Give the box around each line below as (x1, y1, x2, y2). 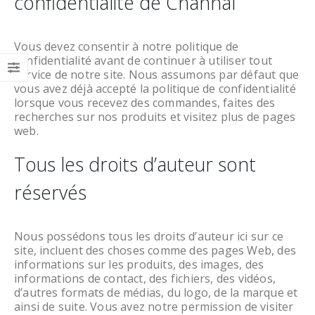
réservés (14, 180, 86, 206)
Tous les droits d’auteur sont (14, 152, 256, 178)
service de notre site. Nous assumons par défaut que (14, 67, 300, 83)
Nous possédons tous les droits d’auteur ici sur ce (14, 229, 284, 245)
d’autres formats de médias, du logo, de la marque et (14, 285, 298, 301)
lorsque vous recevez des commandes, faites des (14, 95, 276, 111)
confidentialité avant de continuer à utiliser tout (14, 53, 273, 69)
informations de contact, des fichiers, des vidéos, (14, 271, 276, 287)
